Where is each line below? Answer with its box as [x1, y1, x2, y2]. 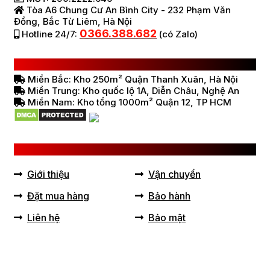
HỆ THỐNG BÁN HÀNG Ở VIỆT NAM [14, 58, 181, 71]
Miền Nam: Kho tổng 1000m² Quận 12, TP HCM [25, 96, 231, 108]
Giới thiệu [27, 168, 69, 180]
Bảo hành [148, 190, 190, 202]
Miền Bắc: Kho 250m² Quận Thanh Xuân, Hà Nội [25, 74, 238, 85]
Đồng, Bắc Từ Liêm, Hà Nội [14, 16, 132, 27]
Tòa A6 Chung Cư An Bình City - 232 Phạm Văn [24, 4, 231, 16]
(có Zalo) [157, 28, 198, 40]
